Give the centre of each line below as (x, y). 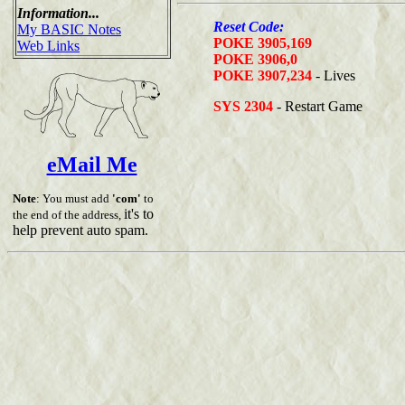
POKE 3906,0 (255, 59)
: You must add (74, 198)
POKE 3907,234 (263, 75)
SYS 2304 (243, 106)
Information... (58, 13)
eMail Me (92, 164)
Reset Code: (249, 26)
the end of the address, (68, 214)
